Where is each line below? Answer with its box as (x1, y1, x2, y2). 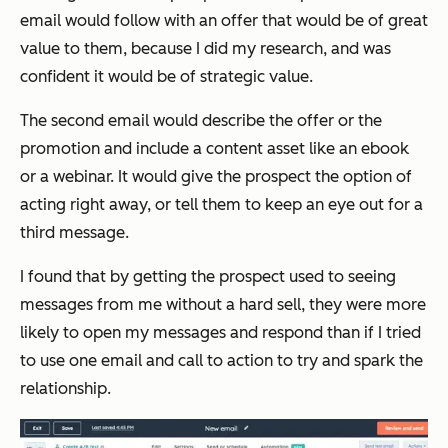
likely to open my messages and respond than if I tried (20, 322, 421, 342)
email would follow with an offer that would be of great (20, 10, 428, 30)
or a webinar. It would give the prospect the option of (20, 166, 412, 186)
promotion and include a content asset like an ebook (20, 138, 409, 158)
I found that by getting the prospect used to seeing (20, 266, 396, 286)
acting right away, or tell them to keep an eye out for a (20, 194, 423, 214)
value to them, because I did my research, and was (20, 38, 391, 58)
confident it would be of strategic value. (20, 66, 313, 86)
